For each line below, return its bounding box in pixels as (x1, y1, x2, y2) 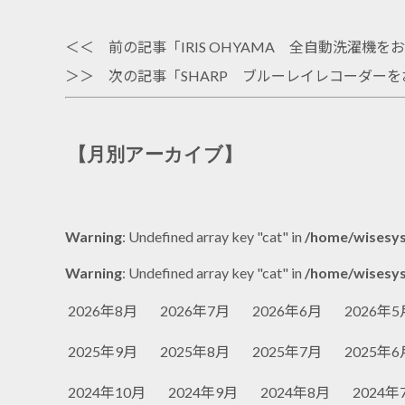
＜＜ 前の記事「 (65, 37, 181, 55)
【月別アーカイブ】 (68, 144, 242, 165)
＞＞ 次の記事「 (65, 66, 181, 84)
